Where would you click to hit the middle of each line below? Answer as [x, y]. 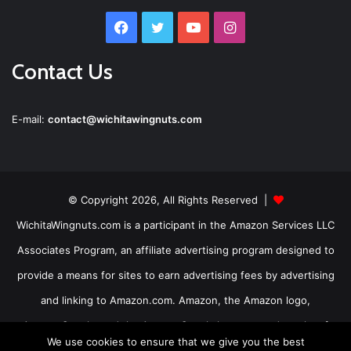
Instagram [269, 27]
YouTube [229, 27]
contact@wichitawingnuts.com [125, 119]
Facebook [161, 27]
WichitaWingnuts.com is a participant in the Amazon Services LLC [175, 225]
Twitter [188, 27]
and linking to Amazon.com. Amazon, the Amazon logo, [175, 300]
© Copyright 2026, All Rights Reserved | [170, 200]
